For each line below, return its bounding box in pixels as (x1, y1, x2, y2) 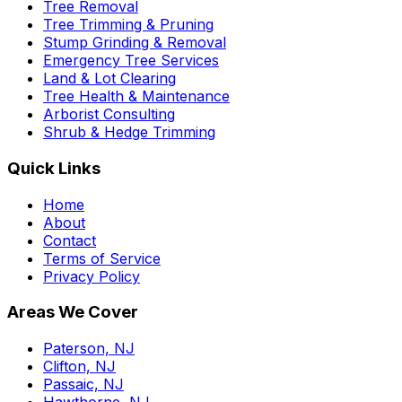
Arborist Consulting (43, 105, 175, 124)
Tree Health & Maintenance (43, 87, 230, 106)
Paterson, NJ (43, 339, 135, 358)
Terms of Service (43, 249, 161, 267)
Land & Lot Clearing (43, 69, 176, 88)
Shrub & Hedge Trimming (43, 123, 215, 142)
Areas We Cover (7, 301, 138, 323)
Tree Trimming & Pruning (43, 15, 214, 34)
